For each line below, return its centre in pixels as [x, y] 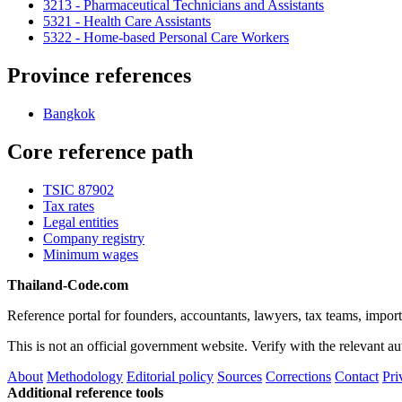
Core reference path [100, 151]
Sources [240, 376]
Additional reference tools [85, 392]
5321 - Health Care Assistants [127, 22]
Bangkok [69, 113]
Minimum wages [91, 254]
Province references [99, 75]
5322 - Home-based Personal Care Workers [166, 38]
